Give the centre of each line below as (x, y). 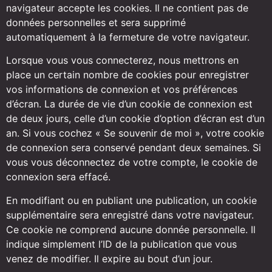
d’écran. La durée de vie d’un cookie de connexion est (129, 104)
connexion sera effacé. (58, 177)
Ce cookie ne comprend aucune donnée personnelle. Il (131, 229)
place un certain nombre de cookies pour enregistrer (127, 75)
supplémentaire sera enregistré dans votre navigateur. (130, 215)
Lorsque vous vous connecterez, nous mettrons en (122, 60)
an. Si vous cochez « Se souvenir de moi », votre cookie (135, 133)
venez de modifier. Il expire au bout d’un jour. (109, 258)
